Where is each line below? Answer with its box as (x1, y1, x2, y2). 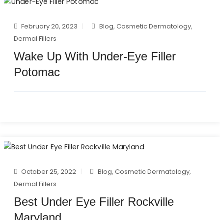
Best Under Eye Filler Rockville (14, 195, 174, 209)
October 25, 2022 (21, 167, 76, 177)
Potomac (14, 65, 60, 79)
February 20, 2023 (21, 21, 78, 31)
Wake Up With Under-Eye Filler (14, 49, 176, 63)
